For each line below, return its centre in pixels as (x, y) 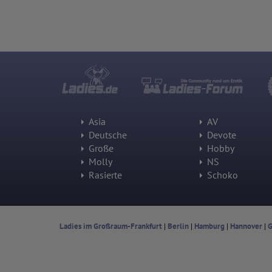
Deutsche (107, 135)
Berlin (178, 226)
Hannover (246, 226)
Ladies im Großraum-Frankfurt (110, 226)
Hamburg (209, 226)
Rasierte (104, 175)
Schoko (221, 175)
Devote (220, 135)
